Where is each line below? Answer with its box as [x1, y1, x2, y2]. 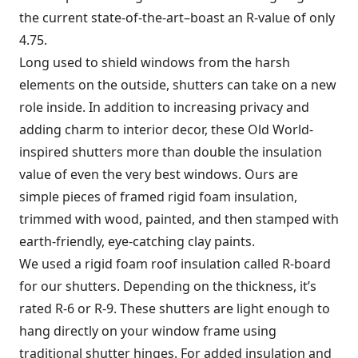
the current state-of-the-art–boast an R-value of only [19, 9, 335, 26]
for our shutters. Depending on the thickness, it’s [19, 277, 316, 295]
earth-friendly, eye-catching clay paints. [19, 233, 255, 250]
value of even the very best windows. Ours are [19, 165, 298, 183]
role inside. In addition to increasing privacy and [19, 98, 309, 116]
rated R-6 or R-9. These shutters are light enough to [19, 300, 330, 317]
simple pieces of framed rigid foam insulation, [19, 188, 297, 205]
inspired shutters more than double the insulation [19, 143, 322, 161]
